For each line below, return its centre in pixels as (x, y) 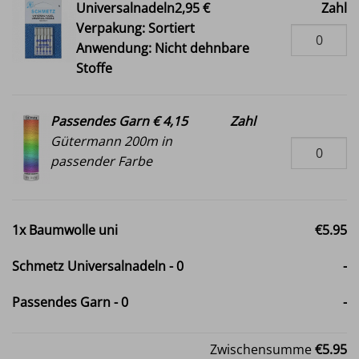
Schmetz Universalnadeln (89, 266)
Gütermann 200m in (111, 141)
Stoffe (94, 69)
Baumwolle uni (73, 230)
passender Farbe (101, 161)
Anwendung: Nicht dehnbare (163, 48)
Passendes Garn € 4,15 (119, 121)
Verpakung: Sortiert (135, 28)
